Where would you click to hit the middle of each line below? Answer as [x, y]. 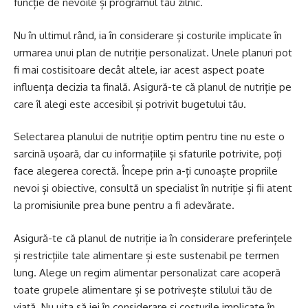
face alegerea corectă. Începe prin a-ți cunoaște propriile [146, 171]
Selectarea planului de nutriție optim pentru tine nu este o [149, 137]
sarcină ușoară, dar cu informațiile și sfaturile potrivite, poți [148, 154]
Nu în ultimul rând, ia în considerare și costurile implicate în [148, 35]
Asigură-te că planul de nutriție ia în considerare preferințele [153, 238]
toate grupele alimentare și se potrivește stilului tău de [143, 289]
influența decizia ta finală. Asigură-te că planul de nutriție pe [153, 87]
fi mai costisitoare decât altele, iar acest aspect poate [139, 69]
